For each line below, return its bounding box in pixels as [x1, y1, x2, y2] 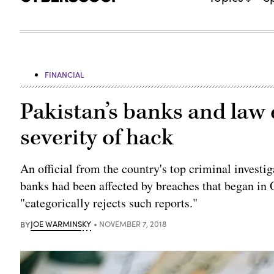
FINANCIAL [45, 68, 84, 80]
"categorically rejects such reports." [20, 194, 198, 211]
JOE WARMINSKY [31, 218, 92, 229]
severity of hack [20, 122, 174, 152]
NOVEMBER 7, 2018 [99, 218, 168, 229]
